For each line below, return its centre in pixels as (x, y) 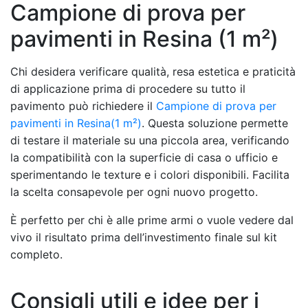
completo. (36, 254)
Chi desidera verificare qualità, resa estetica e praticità (153, 71)
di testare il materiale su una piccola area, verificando (150, 140)
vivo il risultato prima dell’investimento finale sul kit (144, 237)
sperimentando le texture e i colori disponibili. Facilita (150, 174)
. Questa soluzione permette (215, 123)
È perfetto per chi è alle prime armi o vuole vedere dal (152, 220)
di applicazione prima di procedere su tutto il (128, 88)
